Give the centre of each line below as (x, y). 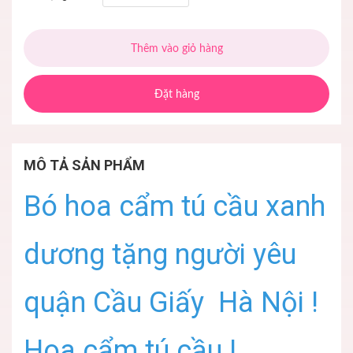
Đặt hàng (176, 95)
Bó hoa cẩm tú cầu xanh (175, 207)
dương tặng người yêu (160, 255)
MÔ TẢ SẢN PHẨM (84, 165)
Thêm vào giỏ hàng (176, 49)
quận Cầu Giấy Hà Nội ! (171, 303)
